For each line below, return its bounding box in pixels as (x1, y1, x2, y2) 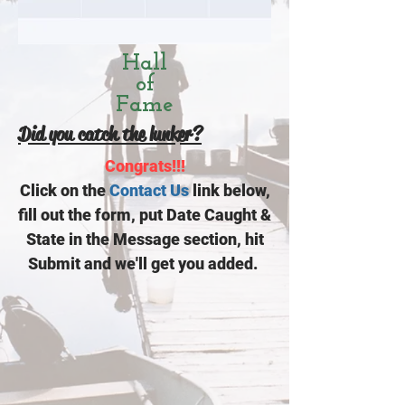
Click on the (19, 180, 109, 200)
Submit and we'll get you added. (28, 253, 261, 273)
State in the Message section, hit (25, 229, 264, 249)
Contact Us (108, 180, 189, 200)
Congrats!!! (104, 155, 185, 175)
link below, (188, 180, 270, 200)
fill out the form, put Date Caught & (18, 204, 271, 224)
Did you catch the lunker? (18, 121, 202, 147)
